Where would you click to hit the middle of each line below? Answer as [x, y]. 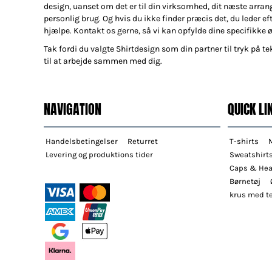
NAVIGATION [73, 109]
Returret [143, 141]
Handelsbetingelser [82, 141]
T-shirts [244, 141]
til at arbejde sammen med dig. [103, 61]
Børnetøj [245, 181]
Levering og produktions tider [99, 154]
